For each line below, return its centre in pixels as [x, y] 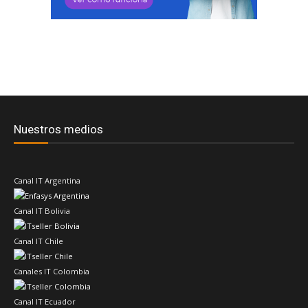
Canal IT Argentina [47, 181]
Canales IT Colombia [52, 272]
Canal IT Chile [38, 241]
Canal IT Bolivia [42, 211]
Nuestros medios [58, 130]
